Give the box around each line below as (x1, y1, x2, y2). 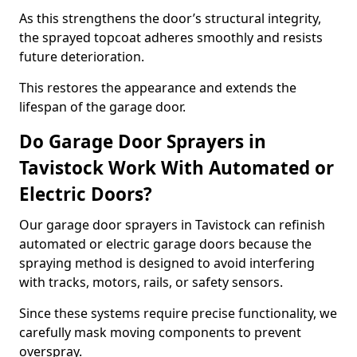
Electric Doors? (19, 182, 152, 206)
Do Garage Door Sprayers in (19, 129, 266, 154)
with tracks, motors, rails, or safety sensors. (19, 273, 283, 291)
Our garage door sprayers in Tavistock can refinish (19, 216, 325, 233)
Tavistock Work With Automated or (19, 155, 334, 180)
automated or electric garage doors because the (19, 235, 312, 253)
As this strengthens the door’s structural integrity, (19, 10, 321, 27)
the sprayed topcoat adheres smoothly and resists (19, 29, 323, 46)
